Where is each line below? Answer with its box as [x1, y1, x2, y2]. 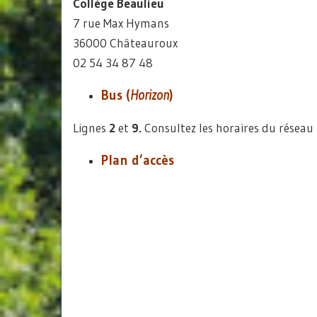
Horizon [130, 87, 169, 103]
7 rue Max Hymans [73, 16, 169, 30]
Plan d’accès [101, 152, 174, 168]
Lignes [73, 120, 109, 135]
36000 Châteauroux [73, 35, 178, 50]
